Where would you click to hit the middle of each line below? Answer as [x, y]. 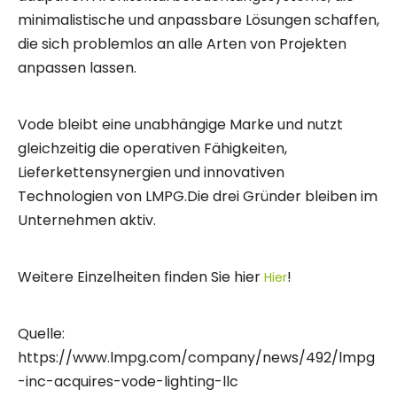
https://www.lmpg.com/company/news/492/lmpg [196, 358]
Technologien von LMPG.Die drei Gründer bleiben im [198, 197]
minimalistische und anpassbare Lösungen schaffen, [198, 20]
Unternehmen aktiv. [87, 221]
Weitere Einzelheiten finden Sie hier [141, 277]
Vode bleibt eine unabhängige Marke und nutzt [180, 125]
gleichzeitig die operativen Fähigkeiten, [152, 149]
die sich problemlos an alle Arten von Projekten [182, 44]
